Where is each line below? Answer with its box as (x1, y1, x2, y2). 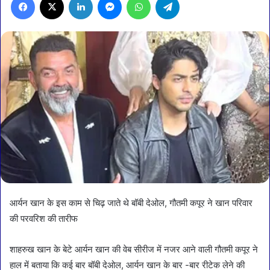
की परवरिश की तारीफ (10, 212, 78, 224)
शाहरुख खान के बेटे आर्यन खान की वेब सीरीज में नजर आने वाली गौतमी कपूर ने (10, 243, 258, 255)
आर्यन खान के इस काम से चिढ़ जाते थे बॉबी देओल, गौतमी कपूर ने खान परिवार (10, 196, 253, 209)
